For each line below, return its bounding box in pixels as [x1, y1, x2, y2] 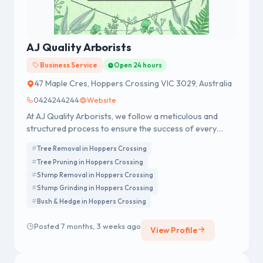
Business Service [38, 60, 97, 69]
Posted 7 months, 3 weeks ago [34, 221, 141, 231]
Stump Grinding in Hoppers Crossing [37, 184, 153, 193]
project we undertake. [26, 136, 109, 146]
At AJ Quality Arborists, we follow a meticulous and [26, 111, 218, 122]
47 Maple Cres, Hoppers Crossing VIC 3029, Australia [35, 78, 232, 89]
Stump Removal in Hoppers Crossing [37, 170, 153, 179]
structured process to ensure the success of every [26, 123, 217, 134]
